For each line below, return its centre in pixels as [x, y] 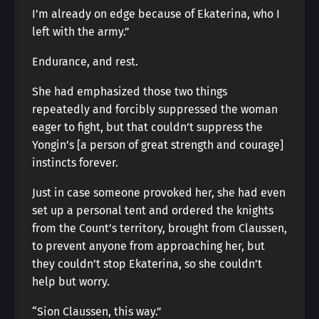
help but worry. [71, 282]
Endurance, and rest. [85, 62]
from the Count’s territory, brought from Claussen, [159, 228]
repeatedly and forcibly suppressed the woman [155, 109]
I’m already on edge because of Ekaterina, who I [156, 14]
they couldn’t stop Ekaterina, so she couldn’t [147, 264]
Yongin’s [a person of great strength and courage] [158, 145]
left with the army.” [81, 32]
